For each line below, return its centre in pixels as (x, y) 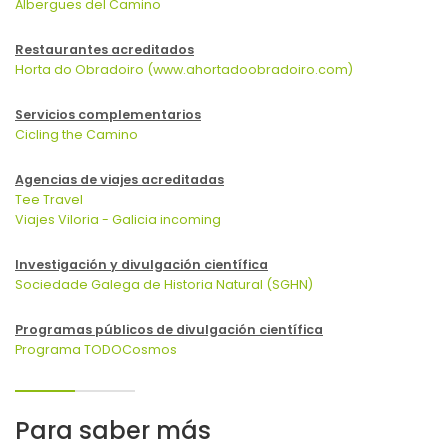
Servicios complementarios (108, 115)
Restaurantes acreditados (104, 50)
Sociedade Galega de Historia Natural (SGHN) (164, 285)
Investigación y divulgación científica (141, 265)
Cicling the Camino (76, 135)
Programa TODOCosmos (96, 350)
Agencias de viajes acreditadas (119, 180)
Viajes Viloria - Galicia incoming (118, 220)
